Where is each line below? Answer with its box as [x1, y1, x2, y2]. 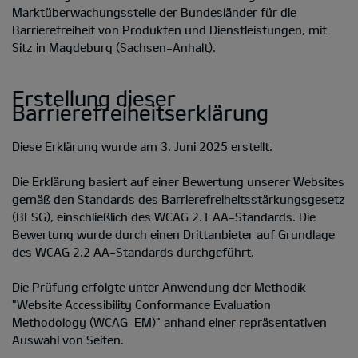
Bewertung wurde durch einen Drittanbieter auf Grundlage [12, 226, 335, 241]
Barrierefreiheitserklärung [12, 99, 268, 125]
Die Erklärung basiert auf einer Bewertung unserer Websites [12, 173, 344, 189]
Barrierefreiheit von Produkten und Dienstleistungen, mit [12, 22, 327, 37]
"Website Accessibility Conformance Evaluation [12, 296, 271, 312]
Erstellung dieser [12, 85, 176, 110]
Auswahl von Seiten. [12, 332, 124, 347]
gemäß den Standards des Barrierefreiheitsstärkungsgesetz [12, 191, 345, 206]
